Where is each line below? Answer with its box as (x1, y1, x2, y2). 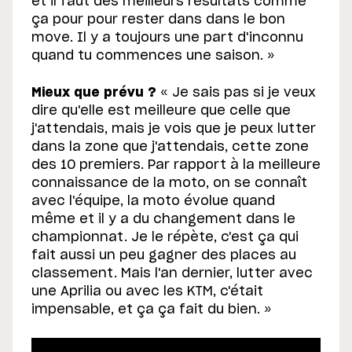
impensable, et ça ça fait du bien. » (31, 303, 272, 317)
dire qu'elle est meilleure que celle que (31, 104, 291, 118)
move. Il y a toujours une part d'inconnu (31, 31, 303, 45)
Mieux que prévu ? (31, 86, 156, 100)
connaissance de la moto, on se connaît (31, 177, 307, 190)
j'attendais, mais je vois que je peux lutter (31, 123, 316, 136)
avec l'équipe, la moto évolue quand (31, 195, 275, 208)
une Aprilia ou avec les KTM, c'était (31, 285, 263, 299)
